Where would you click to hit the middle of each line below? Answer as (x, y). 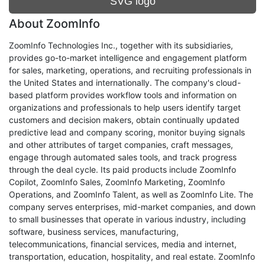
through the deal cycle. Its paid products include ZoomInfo (122, 169)
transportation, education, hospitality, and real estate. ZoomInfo (132, 256)
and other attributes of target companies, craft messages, (121, 145)
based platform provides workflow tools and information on (123, 95)
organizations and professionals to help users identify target (125, 107)
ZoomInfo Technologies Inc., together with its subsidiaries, (121, 45)
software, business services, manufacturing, (94, 232)
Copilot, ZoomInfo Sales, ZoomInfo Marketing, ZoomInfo (117, 182)
